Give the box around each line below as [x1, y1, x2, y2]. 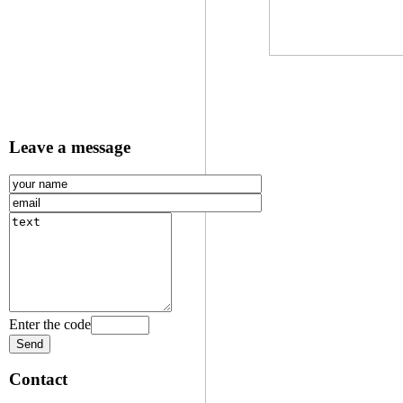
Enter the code [9, 316, 91, 332]
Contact [9, 370, 67, 390]
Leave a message [9, 137, 130, 157]
